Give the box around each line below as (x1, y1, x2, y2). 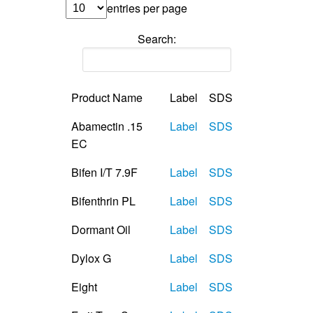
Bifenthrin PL (71, 192, 136, 209)
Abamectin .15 (71, 117, 143, 134)
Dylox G (71, 249, 111, 266)
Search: (137, 30, 176, 47)
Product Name (71, 89, 143, 105)
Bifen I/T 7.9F (71, 163, 138, 180)
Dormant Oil (71, 221, 131, 238)
